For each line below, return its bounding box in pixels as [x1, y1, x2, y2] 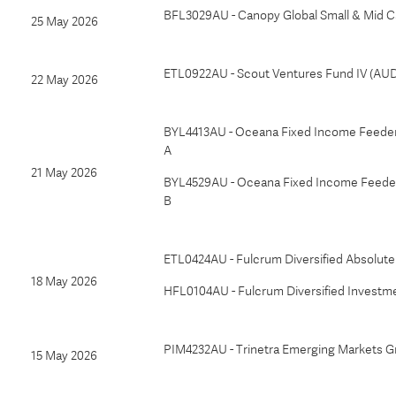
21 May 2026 [31, 165, 97, 179]
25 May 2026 [31, 14, 98, 28]
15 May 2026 [31, 348, 97, 362]
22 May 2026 [31, 72, 98, 87]
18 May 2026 [31, 274, 97, 288]
